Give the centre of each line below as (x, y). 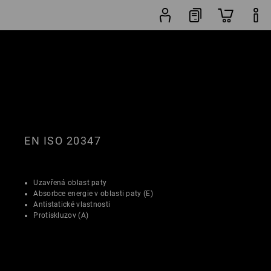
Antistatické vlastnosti (72, 204)
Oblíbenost (84, 59)
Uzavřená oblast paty (70, 182)
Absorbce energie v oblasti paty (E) (93, 193)
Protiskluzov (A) (61, 215)
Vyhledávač (205, 55)
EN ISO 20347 (63, 140)
